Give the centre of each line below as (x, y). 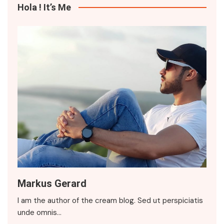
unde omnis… (39, 213)
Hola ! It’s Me (44, 7)
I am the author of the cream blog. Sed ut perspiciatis (110, 201)
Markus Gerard (52, 184)
